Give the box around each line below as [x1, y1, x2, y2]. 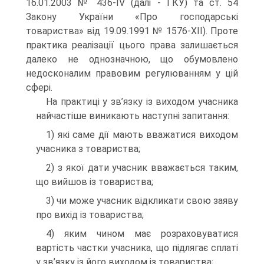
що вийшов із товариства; [36, 176, 153, 187]
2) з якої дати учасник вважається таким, [46, 162, 238, 173]
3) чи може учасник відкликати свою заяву [46, 195, 238, 206]
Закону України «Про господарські [26, 11, 238, 22]
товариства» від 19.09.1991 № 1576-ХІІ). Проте [26, 25, 238, 37]
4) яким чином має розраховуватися [46, 228, 238, 239]
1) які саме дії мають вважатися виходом [46, 129, 238, 140]
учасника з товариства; [36, 143, 140, 154]
